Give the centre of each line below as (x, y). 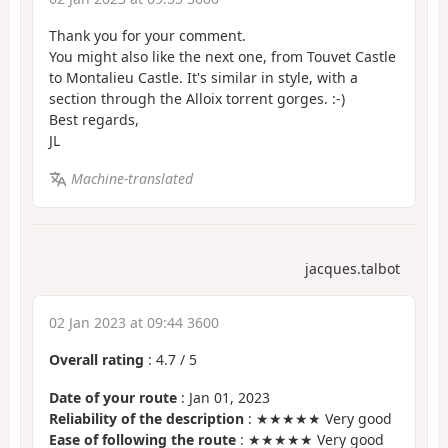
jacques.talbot (352, 268)
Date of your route (113, 398)
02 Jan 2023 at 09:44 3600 (134, 322)
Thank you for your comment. (147, 35)
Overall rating (96, 359)
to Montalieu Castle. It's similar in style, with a (203, 77)
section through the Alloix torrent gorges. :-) (197, 98)
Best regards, (94, 119)
